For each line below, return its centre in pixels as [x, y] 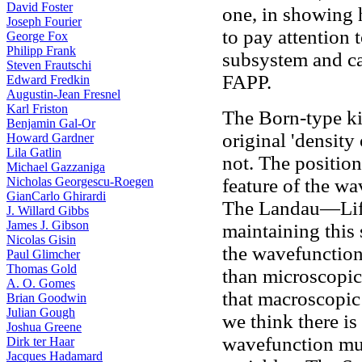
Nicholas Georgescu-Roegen [80, 181]
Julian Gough [41, 312]
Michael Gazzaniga [56, 167]
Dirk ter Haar [40, 341]
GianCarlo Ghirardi [56, 196]
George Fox [37, 36]
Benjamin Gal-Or [51, 123]
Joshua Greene [44, 327]
